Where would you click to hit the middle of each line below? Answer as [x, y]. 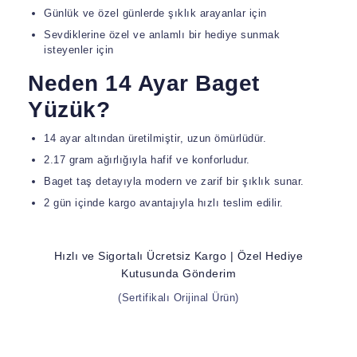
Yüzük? [69, 109]
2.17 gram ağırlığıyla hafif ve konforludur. [147, 159]
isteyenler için [79, 49]
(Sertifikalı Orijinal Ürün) [178, 297]
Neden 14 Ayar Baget [144, 83]
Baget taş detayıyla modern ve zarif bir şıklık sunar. [174, 181]
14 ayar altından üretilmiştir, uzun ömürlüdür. [155, 138]
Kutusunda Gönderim [178, 273]
